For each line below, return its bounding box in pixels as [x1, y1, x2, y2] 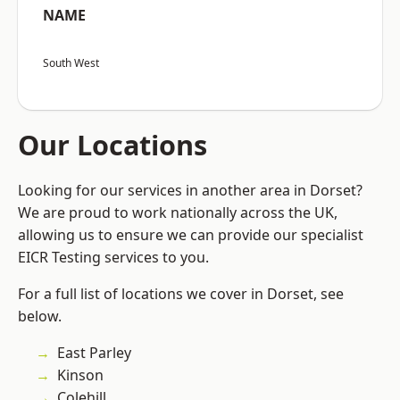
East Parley [57, 343, 131, 363]
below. [18, 306, 62, 327]
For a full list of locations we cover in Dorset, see [18, 284, 344, 304]
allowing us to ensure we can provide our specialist [18, 225, 363, 246]
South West [43, 55, 99, 71]
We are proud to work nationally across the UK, [18, 203, 337, 223]
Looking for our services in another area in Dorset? [18, 180, 362, 201]
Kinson [57, 365, 104, 386]
